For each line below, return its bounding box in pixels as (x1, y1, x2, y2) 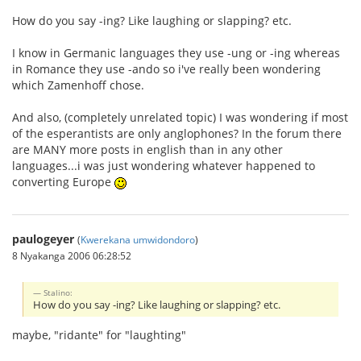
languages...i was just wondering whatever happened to (12, 158, 315, 173)
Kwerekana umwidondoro (81, 233, 195, 246)
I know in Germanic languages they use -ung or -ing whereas (12, 45, 340, 60)
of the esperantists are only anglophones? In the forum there (12, 126, 342, 141)
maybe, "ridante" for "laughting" (12, 326, 186, 342)
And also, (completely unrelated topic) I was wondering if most (12, 110, 348, 125)
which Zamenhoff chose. (12, 77, 144, 93)
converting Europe (12, 174, 114, 189)
